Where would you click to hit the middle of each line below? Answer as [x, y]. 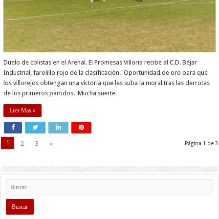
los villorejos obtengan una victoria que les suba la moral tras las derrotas [107, 83]
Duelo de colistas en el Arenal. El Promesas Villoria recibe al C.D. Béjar [100, 63]
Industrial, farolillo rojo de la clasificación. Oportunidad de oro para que [106, 73]
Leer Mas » [23, 111]
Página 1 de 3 [201, 144]
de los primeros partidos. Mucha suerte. [60, 93]
